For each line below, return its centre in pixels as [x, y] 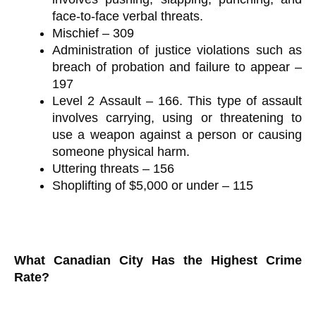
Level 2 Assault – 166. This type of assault [177, 101]
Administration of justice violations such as [177, 50]
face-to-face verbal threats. [128, 16]
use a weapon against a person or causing [177, 134]
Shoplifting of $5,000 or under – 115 [153, 185]
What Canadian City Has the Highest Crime [158, 261]
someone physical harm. [121, 151]
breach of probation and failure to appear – [177, 67]
